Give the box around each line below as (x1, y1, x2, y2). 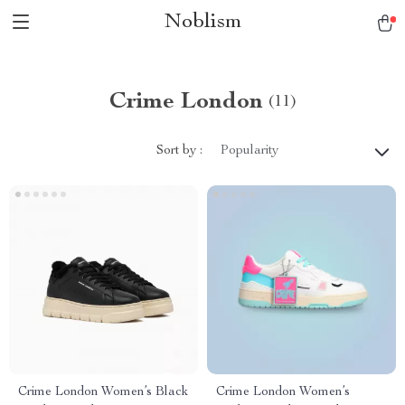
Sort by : (156, 144, 202, 157)
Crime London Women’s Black (18, 386, 188, 399)
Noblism (163, 12, 242, 33)
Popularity (221, 145, 278, 157)
